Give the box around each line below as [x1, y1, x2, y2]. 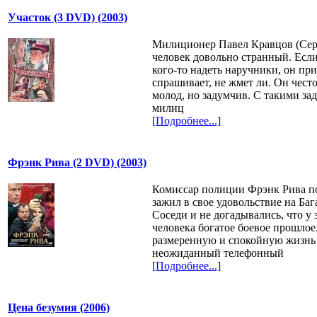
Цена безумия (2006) [8, 301, 110, 314]
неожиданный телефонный [151, 247, 284, 260]
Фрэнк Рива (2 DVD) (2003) [8, 156, 146, 169]
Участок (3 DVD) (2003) [8, 11, 127, 24]
